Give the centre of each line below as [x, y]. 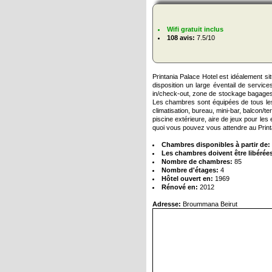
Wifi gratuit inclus [195, 29]
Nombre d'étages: [190, 170]
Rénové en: [179, 187]
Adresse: [166, 204]
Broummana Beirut [209, 204]
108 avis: [181, 38]
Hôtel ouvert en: [187, 179]
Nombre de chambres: [197, 162]
